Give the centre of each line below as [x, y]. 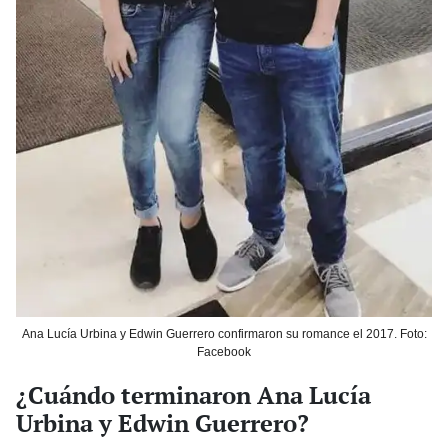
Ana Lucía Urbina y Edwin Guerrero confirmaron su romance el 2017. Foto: [224, 334]
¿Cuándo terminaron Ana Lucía [193, 395]
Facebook [224, 352]
